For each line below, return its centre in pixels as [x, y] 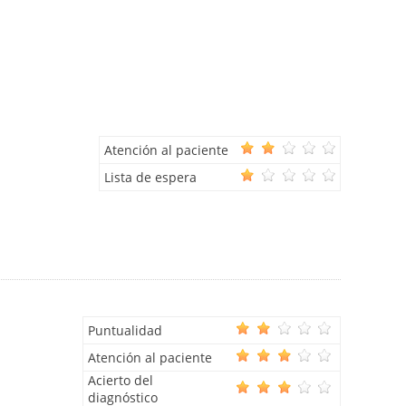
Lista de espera [150, 178]
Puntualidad [125, 331]
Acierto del [121, 381]
